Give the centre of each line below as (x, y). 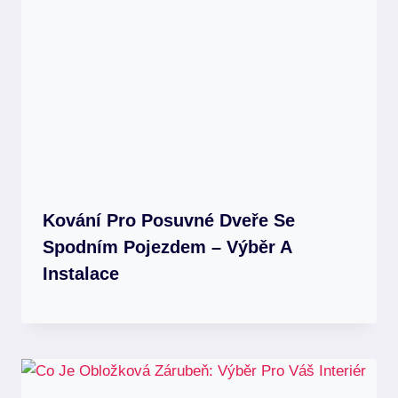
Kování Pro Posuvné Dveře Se (169, 221)
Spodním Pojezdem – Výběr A (167, 247)
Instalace (81, 274)
